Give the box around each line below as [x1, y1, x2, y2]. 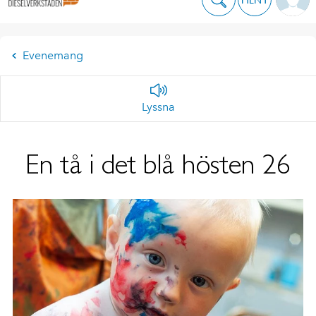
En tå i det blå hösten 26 [25, 147, 291, 180]
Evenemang [23, 49, 83, 62]
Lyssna [142, 100, 175, 114]
